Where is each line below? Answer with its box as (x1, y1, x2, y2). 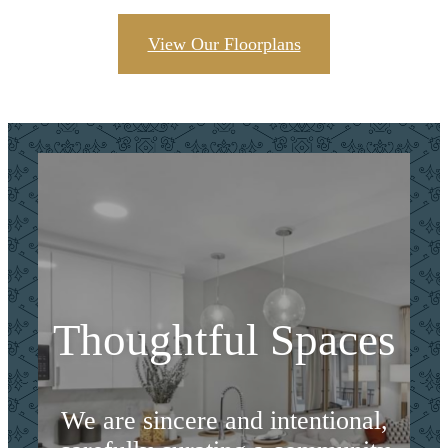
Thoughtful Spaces (52, 315, 396, 366)
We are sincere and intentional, (60, 406, 388, 436)
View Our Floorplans (147, 33, 301, 54)
